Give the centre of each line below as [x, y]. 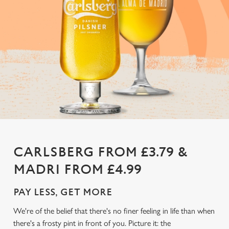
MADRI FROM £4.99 [77, 170]
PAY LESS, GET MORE [63, 192]
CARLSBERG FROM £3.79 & [101, 152]
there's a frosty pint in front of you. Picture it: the [92, 223]
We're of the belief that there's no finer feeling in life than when [114, 211]
